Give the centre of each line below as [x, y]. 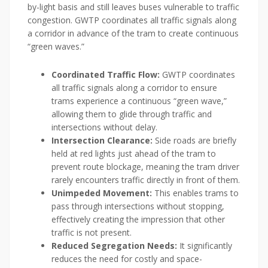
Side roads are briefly [194, 141]
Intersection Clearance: [102, 141]
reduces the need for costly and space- [127, 259]
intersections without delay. [104, 127]
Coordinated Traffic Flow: [106, 75]
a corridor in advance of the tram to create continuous [133, 33]
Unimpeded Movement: [102, 193]
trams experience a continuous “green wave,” [139, 101]
